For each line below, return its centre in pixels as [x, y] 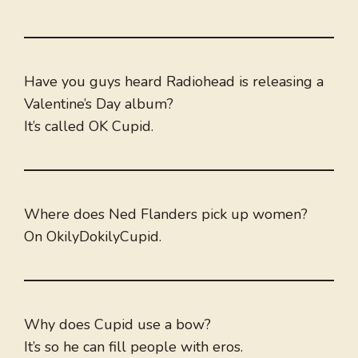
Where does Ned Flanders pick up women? [166, 215]
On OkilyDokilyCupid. [93, 237]
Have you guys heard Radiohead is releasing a [174, 82]
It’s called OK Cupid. [89, 127]
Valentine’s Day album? [99, 104]
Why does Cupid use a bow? [117, 325]
